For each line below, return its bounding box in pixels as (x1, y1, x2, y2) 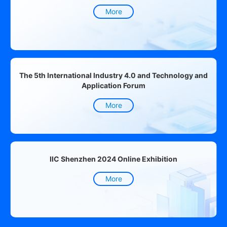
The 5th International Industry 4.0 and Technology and (19, 71, 208, 80)
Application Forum (82, 81, 145, 90)
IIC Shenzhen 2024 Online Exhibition (50, 155, 177, 164)
